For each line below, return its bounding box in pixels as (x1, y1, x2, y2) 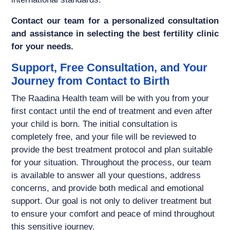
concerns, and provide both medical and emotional (11, 183, 204, 194)
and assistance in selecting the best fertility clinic (11, 29, 219, 39)
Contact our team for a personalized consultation (11, 16, 219, 26)
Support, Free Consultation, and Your (11, 61, 208, 74)
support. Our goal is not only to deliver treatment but (11, 196, 212, 206)
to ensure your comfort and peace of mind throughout (11, 209, 215, 219)
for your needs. (11, 42, 74, 52)
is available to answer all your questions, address (11, 170, 201, 181)
